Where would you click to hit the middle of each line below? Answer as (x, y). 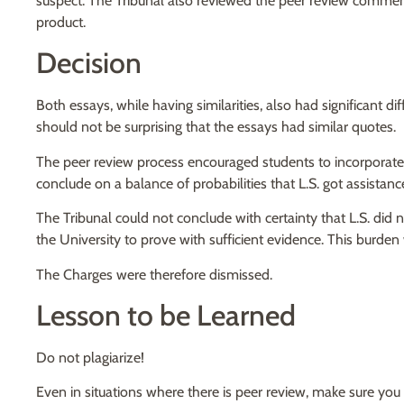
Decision (89, 63)
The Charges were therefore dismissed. (154, 274)
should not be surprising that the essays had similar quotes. (216, 127)
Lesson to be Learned (166, 315)
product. (61, 23)
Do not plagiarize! (90, 357)
